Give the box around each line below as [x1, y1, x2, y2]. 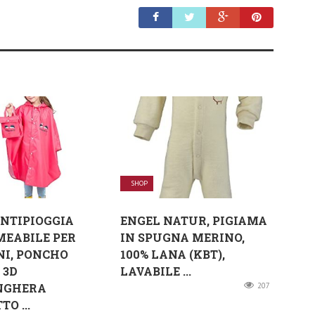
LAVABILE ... [120, 263, 192, 278]
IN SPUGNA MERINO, [120, 229, 245, 245]
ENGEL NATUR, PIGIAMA [120, 212, 268, 228]
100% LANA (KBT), [120, 246, 226, 262]
